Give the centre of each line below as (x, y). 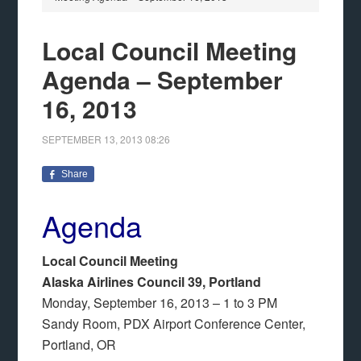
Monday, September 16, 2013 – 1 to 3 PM (160, 303)
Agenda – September (163, 79)
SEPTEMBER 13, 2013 (93, 139)
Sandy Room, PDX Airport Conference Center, (174, 324)
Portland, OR (79, 344)
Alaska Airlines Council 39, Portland (152, 282)
